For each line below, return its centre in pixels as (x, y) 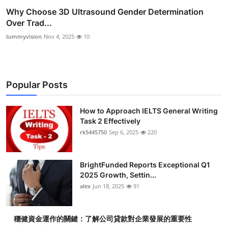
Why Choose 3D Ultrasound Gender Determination (105, 11)
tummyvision (24, 36)
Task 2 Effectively (110, 121)
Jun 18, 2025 (108, 186)
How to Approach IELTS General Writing (149, 110)
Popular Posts (37, 84)
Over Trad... (29, 23)
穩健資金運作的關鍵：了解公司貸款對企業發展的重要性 (103, 218)
